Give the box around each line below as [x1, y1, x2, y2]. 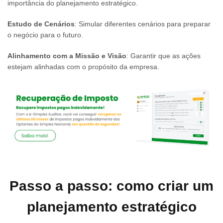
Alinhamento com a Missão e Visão [7, 52, 126, 60]
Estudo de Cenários [7, 20, 75, 28]
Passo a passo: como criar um [9, 178, 214, 194]
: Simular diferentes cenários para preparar [75, 20, 211, 28]
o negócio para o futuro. [7, 31, 83, 39]
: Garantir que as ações [126, 52, 201, 60]
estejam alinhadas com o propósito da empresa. [7, 63, 159, 71]
